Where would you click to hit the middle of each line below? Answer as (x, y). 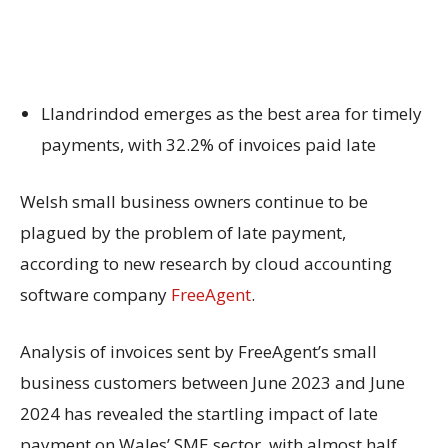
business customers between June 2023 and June (212, 382)
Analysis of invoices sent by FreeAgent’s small (198, 351)
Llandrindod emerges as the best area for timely (231, 113)
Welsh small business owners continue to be (194, 201)
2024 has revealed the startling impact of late (199, 413)
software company (95, 294)
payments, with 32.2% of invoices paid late (208, 144)
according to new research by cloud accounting (206, 263)
